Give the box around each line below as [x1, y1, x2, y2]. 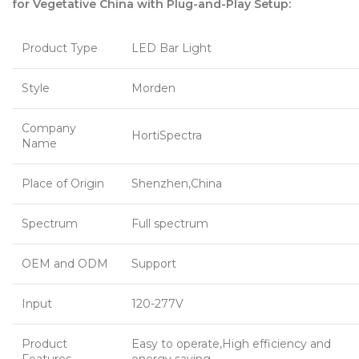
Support [131, 256, 176, 272]
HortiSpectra [131, 128, 202, 143]
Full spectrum [131, 216, 208, 232]
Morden [131, 81, 175, 96]
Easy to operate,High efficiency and [131, 337, 331, 352]
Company [22, 121, 76, 136]
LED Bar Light [131, 41, 212, 56]
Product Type [22, 41, 98, 56]
